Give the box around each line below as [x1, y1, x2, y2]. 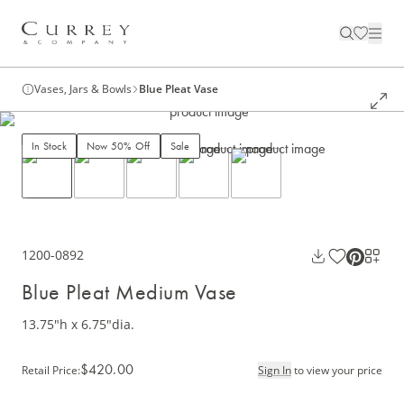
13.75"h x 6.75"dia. [22, 316, 134, 334]
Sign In [258, 362, 291, 378]
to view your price [294, 362, 382, 378]
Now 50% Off [86, 139, 151, 154]
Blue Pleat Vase [139, 81, 218, 97]
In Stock [32, 139, 67, 154]
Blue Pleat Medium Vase [22, 278, 237, 307]
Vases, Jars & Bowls [34, 81, 132, 97]
